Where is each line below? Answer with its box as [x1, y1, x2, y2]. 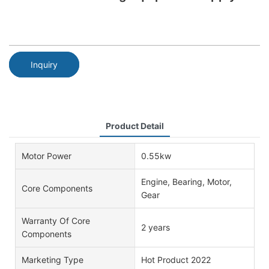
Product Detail [105, 120, 164, 131]
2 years [141, 222, 170, 232]
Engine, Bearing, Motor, [141, 176, 232, 187]
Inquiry [31, 59, 58, 70]
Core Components [22, 183, 92, 193]
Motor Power [22, 150, 71, 161]
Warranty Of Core [22, 215, 90, 226]
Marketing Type [22, 254, 83, 265]
